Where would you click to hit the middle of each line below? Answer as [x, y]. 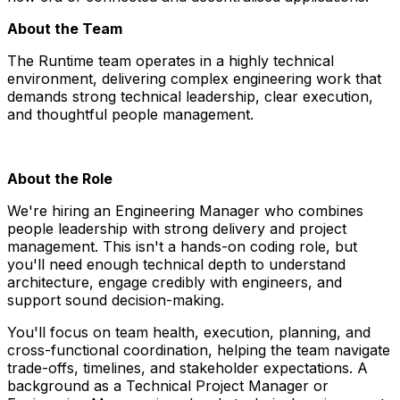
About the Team [65, 28]
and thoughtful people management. [130, 114]
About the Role [60, 178]
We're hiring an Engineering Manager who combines [185, 210]
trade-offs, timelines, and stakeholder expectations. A [187, 367]
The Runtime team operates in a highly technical [171, 60]
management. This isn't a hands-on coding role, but [182, 246]
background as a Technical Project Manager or [168, 385]
